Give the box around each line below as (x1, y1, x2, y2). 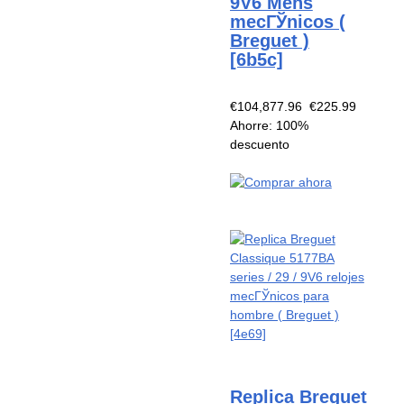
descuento (229, 136, 289, 151)
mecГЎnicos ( (229, 11, 345, 32)
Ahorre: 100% (229, 117, 308, 133)
